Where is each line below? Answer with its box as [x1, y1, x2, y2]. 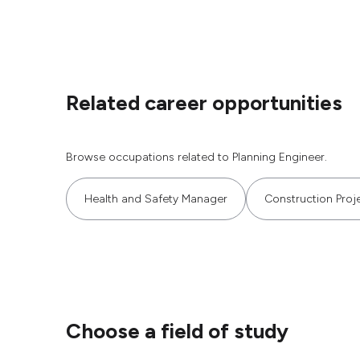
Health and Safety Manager [84, 192, 227, 206]
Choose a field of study [66, 318, 288, 344]
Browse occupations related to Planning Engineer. [66, 150, 327, 164]
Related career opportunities [66, 90, 342, 116]
